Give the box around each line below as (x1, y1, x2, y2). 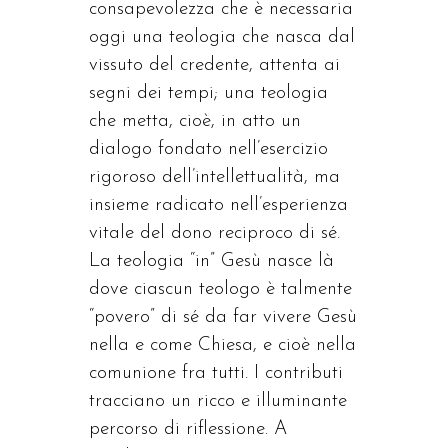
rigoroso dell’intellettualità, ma (89, 168, 340, 187)
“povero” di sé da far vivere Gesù (89, 308, 357, 327)
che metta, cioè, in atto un (89, 112, 301, 131)
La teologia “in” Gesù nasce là (89, 252, 334, 271)
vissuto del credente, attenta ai (89, 56, 340, 75)
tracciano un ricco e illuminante (89, 392, 347, 411)
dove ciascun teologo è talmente (89, 280, 352, 299)
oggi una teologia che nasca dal (89, 28, 355, 47)
